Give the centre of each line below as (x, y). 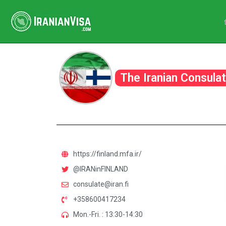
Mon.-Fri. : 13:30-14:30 (108, 214)
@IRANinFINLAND (100, 169)
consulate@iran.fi (101, 184)
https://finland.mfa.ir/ (107, 154)
